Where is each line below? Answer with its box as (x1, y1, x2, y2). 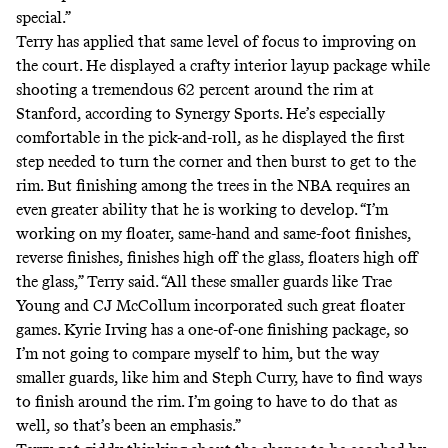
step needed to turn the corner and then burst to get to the (16, 151, 416, 171)
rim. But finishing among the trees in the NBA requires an (16, 175, 410, 195)
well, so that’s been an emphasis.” (16, 415, 241, 435)
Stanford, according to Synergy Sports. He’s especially (16, 103, 385, 123)
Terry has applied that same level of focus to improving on (16, 31, 416, 51)
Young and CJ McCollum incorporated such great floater (16, 295, 405, 315)
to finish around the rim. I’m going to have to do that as (16, 391, 397, 411)
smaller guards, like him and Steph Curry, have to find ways (16, 367, 422, 387)
